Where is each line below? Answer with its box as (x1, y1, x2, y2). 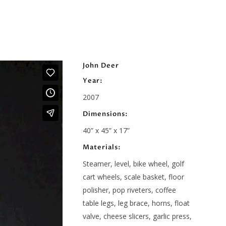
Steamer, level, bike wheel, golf (82, 159, 184, 168)
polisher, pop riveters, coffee (82, 185, 176, 195)
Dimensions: (82, 109, 128, 119)
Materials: (82, 143, 121, 152)
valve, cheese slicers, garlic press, (82, 211, 192, 221)
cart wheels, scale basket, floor (82, 172, 184, 182)
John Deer (82, 61, 119, 70)
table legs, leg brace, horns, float (82, 198, 190, 208)
